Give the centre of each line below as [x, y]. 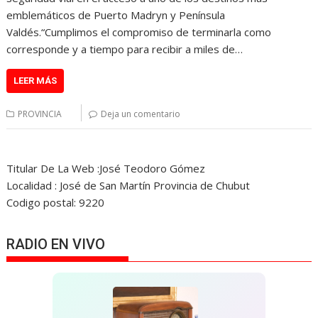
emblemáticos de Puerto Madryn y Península [116, 15]
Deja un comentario [141, 114]
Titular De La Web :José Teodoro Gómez [106, 168]
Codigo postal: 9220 [56, 202]
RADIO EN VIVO [56, 244]
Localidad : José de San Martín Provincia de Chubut [128, 185]
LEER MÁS [35, 80]
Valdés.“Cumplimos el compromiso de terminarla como [139, 32]
